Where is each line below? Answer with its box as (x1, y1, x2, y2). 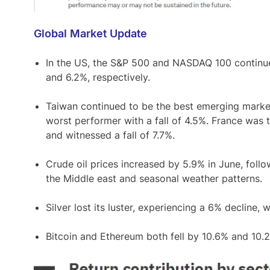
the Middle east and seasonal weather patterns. (46, 172, 262, 185)
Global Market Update (34, 27, 147, 40)
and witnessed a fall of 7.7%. (46, 129, 175, 142)
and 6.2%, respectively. (46, 71, 150, 84)
